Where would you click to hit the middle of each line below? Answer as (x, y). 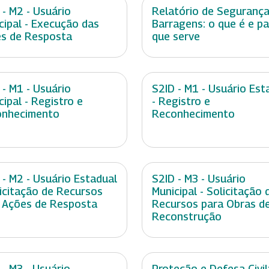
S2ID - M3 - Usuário (199, 179)
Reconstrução (187, 217)
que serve (176, 37)
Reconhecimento (193, 114)
